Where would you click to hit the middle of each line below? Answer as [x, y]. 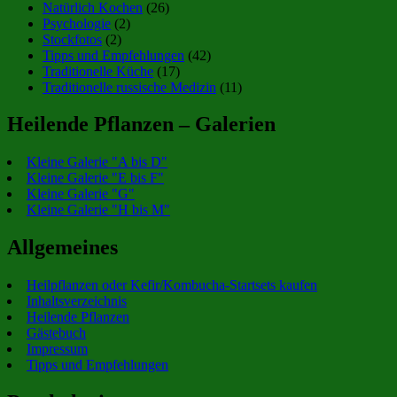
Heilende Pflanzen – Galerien [141, 125]
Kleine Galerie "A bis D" [97, 162]
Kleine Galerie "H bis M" [98, 210]
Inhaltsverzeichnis [77, 301]
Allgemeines [62, 248]
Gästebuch [56, 333]
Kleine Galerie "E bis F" [95, 178]
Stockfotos [72, 39]
